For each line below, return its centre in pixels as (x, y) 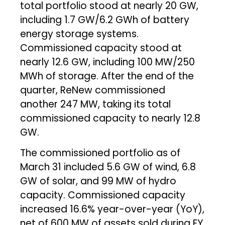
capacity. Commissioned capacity (103, 195)
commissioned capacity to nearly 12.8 (110, 118)
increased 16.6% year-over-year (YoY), (113, 209)
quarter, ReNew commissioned (93, 90)
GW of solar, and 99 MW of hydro (98, 181)
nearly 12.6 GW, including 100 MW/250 (108, 62)
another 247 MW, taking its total (96, 104)
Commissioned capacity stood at (101, 48)
